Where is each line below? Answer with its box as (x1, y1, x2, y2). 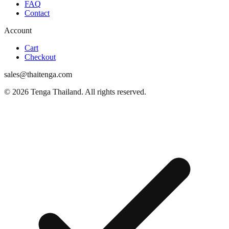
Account (4, 26, 32, 35)
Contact (25, 9, 50, 18)
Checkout (25, 53, 56, 62)
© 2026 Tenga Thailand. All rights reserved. (4, 87, 146, 97)
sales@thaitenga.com (4, 70, 72, 79)
